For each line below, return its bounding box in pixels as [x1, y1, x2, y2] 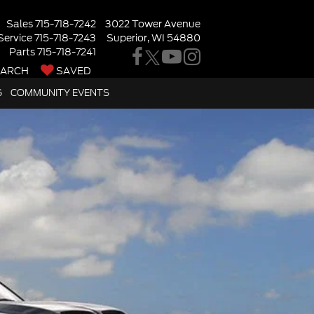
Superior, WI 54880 [107, 31, 200, 45]
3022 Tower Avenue [105, 17, 200, 31]
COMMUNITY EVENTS [11, 86, 109, 100]
